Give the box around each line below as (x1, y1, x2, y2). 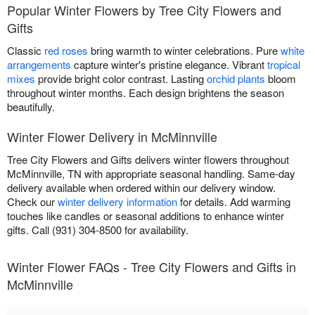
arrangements (7, 56, 71, 72)
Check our (7, 193, 58, 209)
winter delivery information (58, 193, 177, 209)
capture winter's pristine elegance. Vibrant (71, 56, 267, 72)
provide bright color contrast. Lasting (35, 70, 207, 86)
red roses (44, 42, 88, 58)
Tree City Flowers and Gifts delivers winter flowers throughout (7, 151, 289, 167)
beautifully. (7, 98, 55, 114)
